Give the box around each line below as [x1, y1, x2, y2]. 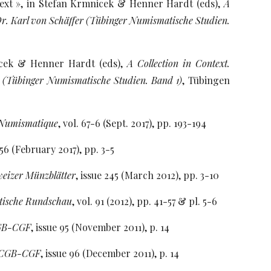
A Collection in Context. [126, 57, 230, 70]
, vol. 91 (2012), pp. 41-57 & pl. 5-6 [72, 195, 218, 207]
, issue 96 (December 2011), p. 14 [41, 247, 180, 260]
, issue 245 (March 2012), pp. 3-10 [76, 169, 220, 181]
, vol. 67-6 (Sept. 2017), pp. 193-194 [58, 117, 207, 129]
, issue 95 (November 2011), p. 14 [31, 221, 170, 233]
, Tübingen [182, 74, 230, 87]
